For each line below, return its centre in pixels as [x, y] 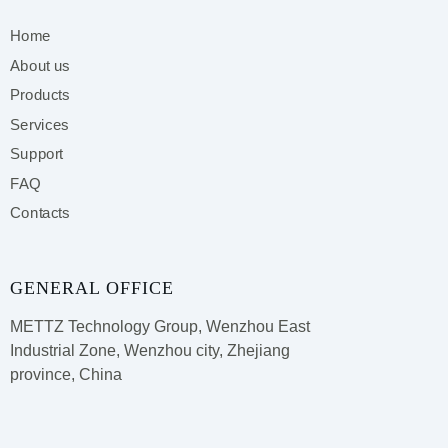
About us [40, 65]
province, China [66, 374]
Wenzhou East [258, 326]
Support [37, 154]
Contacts [40, 212]
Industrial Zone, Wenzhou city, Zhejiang [150, 350]
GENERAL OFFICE [92, 288]
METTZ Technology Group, [108, 326]
